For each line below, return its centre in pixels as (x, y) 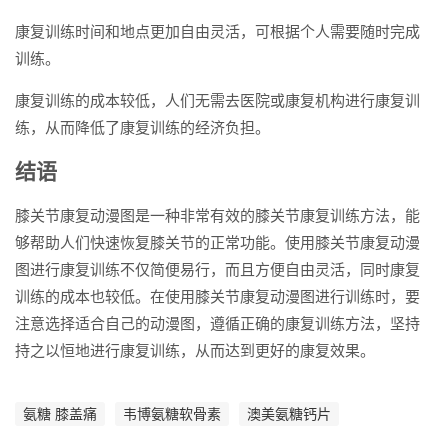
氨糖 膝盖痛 (60, 413)
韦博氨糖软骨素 (172, 413)
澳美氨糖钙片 (289, 413)
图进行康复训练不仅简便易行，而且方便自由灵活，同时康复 (217, 269)
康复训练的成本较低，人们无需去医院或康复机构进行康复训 (217, 100)
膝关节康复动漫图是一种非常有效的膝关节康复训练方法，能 (217, 215)
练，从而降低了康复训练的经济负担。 (142, 127)
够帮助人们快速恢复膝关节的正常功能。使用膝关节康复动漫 (217, 242)
